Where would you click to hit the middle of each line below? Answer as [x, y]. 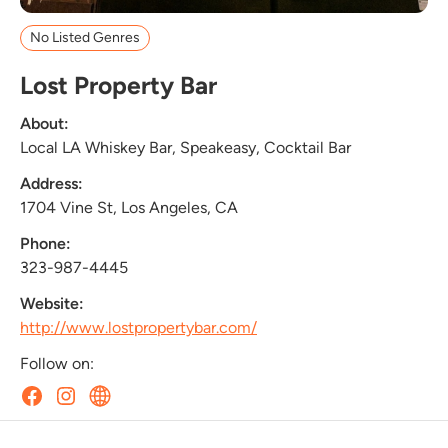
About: [44, 123]
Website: [52, 303]
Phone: [45, 243]
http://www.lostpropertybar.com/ [138, 327]
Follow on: [57, 363]
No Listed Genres [85, 37]
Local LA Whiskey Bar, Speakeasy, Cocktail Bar [185, 147]
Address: [51, 183]
